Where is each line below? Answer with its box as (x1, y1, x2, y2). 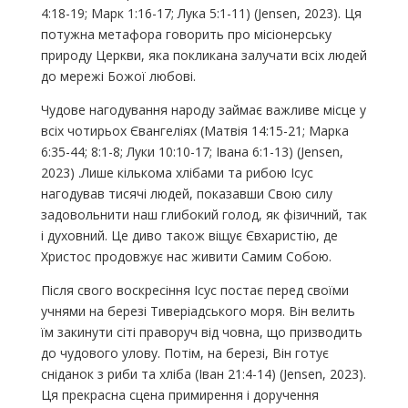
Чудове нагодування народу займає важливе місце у (40, 100, 366, 118)
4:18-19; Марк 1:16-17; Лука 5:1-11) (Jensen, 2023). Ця (40, 4, 362, 22)
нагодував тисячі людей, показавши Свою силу (40, 184, 332, 202)
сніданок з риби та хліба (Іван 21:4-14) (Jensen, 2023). (40, 364, 366, 382)
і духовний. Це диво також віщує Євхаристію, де (40, 226, 338, 244)
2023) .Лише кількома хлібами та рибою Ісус (40, 163, 313, 181)
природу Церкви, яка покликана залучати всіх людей (40, 46, 367, 64)
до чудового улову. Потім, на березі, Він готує (40, 343, 329, 362)
